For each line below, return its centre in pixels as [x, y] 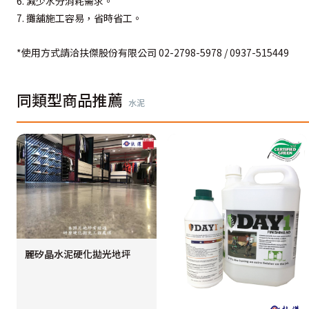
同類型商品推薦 [70, 99]
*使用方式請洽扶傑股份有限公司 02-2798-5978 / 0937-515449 [153, 52]
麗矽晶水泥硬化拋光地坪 [78, 253]
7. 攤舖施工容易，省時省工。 [79, 18]
